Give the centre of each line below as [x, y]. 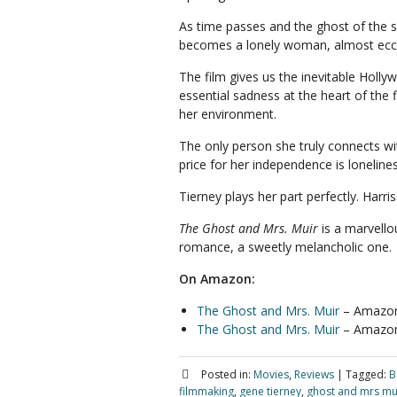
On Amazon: [217, 279]
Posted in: [226, 374]
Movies [271, 374]
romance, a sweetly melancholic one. [285, 247]
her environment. [228, 114]
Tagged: [366, 374]
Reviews [314, 374]
